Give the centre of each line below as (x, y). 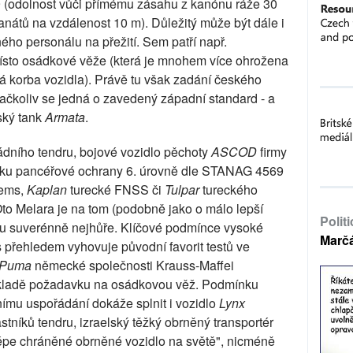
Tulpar (182, 190)
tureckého (229, 190)
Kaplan (47, 190)
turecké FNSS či (116, 190)
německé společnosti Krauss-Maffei (133, 265)
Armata (65, 117)
